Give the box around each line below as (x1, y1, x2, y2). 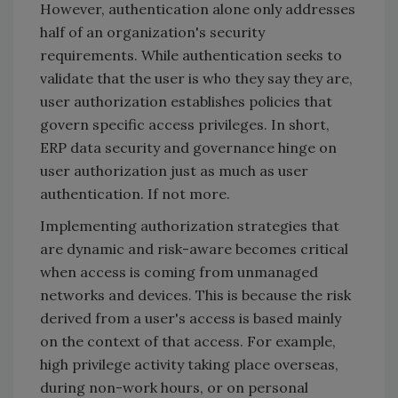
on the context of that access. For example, (40, 332, 336, 351)
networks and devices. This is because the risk (40, 286, 351, 305)
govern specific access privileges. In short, (40, 115, 330, 134)
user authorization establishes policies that (40, 92, 332, 111)
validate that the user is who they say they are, (40, 69, 353, 88)
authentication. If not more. (40, 185, 230, 203)
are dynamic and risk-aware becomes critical (40, 240, 348, 259)
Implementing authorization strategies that (40, 217, 339, 235)
